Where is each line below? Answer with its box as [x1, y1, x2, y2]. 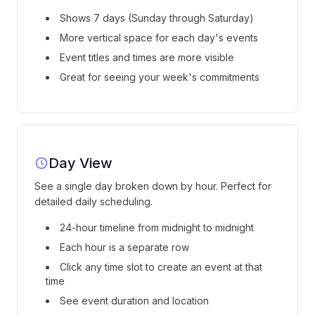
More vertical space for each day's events [60, 32, 258, 44]
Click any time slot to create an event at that [60, 261, 262, 273]
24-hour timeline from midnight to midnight [60, 221, 254, 233]
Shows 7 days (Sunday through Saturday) [60, 12, 254, 24]
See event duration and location [60, 295, 209, 307]
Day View [49, 155, 112, 172]
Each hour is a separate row [60, 241, 189, 253]
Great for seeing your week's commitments [60, 71, 259, 83]
